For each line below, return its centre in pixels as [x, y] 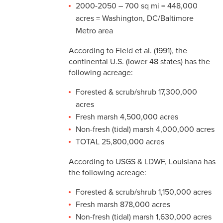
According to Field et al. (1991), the [128, 51]
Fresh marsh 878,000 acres [123, 205]
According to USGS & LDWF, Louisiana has [142, 162]
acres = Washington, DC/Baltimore [135, 19]
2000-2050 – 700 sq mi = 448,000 [137, 6]
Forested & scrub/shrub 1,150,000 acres [144, 192]
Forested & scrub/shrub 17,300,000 [136, 92]
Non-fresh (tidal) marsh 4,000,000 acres [145, 130]
